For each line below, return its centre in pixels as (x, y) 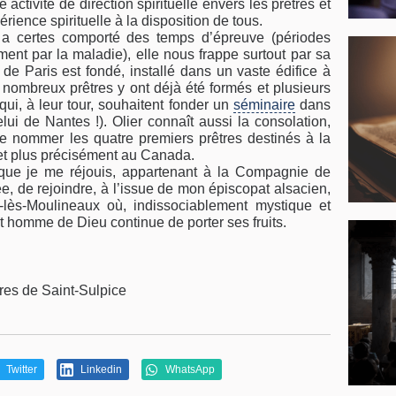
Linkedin (99, 369)
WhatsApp (188, 369)
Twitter (20, 369)
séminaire (264, 105)
